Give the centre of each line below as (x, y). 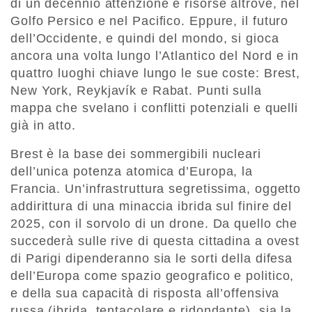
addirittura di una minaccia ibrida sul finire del (151, 206)
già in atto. (43, 126)
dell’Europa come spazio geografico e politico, (153, 276)
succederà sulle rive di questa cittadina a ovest (155, 241)
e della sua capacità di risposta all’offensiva (145, 294)
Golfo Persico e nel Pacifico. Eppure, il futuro (150, 21)
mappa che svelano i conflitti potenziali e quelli (155, 108)
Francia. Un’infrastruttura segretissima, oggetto (156, 189)
